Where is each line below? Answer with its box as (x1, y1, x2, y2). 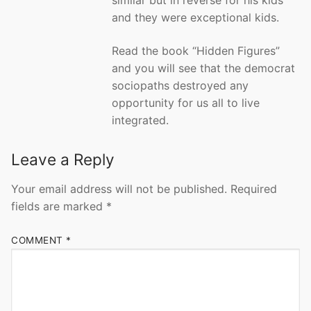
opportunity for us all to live (112, 95, 260, 110)
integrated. (112, 112, 169, 127)
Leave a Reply (11, 149, 115, 169)
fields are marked (11, 199, 106, 213)
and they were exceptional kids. (112, 10, 279, 25)
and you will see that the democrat (112, 60, 295, 75)
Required (230, 181, 277, 196)
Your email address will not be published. (11, 181, 227, 196)
